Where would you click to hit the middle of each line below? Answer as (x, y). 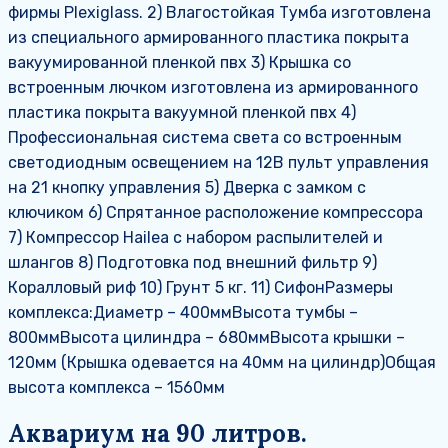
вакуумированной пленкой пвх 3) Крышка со (179, 63)
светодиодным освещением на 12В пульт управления (218, 163)
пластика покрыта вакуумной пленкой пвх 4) (182, 113)
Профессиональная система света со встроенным (205, 138)
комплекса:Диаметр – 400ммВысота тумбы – (183, 313)
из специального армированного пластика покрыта (208, 38)
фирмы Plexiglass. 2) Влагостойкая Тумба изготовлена (219, 13)
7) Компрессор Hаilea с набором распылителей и (195, 238)
